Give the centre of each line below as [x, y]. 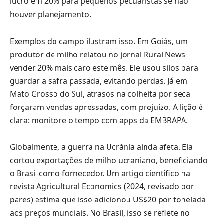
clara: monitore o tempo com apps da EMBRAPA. [99, 120]
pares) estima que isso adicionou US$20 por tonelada [108, 200]
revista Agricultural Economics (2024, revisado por [102, 187]
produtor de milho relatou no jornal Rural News [98, 54]
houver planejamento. [50, 14]
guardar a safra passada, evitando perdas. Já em [99, 81]
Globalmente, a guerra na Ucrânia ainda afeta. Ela [101, 147]
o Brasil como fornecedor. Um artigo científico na [100, 173]
